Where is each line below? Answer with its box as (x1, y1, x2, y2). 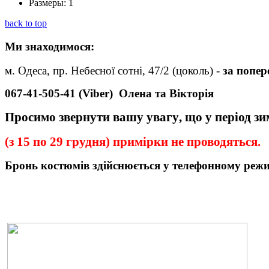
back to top (5, 18, 47, 29)
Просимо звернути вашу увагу (5, 110, 179, 125)
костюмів (38, 159, 92, 172)
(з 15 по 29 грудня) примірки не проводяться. (5, 134, 264, 150)
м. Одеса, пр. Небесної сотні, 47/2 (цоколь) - (5, 64, 223, 77)
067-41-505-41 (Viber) (5, 87, 119, 100)
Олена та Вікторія (119, 87, 214, 100)
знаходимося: (22, 40, 94, 53)
